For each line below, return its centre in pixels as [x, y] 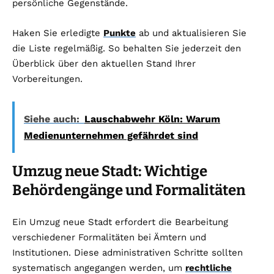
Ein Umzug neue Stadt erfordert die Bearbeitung [120, 222]
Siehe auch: [52, 119]
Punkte [120, 33]
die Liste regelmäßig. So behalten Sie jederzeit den [127, 49]
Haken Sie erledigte [58, 33]
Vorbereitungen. [47, 79]
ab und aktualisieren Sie [191, 33]
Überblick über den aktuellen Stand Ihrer [104, 64]
